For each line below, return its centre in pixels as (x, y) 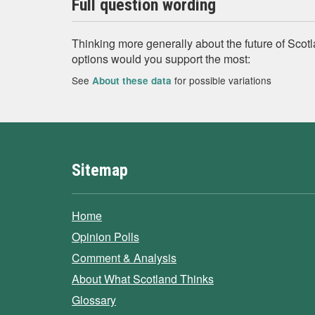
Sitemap (100, 170)
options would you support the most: (161, 59)
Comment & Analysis (124, 258)
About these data (132, 81)
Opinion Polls (105, 237)
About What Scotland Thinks (143, 279)
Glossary (94, 300)
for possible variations (221, 80)
